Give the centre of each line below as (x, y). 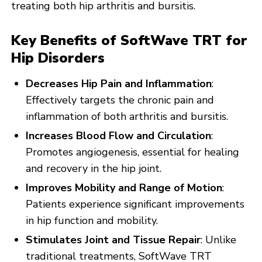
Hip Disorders (58, 58)
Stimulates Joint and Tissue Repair (113, 239)
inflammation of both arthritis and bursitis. (127, 116)
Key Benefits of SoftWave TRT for (130, 40)
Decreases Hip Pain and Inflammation (119, 83)
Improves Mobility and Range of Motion (124, 187)
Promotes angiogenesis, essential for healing (133, 152)
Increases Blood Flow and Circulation (119, 135)
